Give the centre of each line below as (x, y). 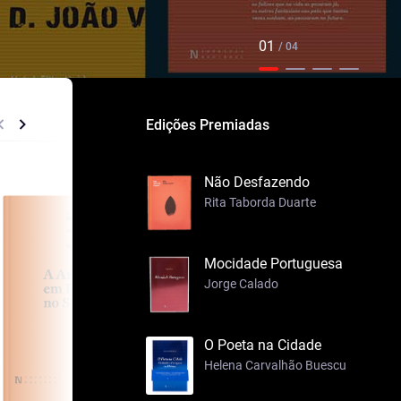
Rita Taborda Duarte (260, 202)
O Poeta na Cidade (263, 345)
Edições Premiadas (208, 125)
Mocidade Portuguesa (273, 264)
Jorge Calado (241, 284)
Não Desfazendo (257, 182)
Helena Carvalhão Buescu (275, 365)
